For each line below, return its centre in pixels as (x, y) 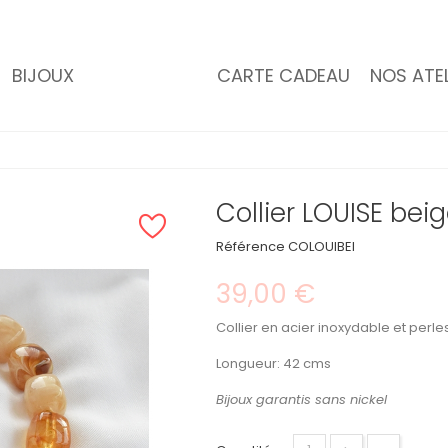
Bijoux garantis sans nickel (301, 399)
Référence (250, 246)
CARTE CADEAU (283, 75)
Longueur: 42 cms (273, 363)
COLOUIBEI (321, 246)
